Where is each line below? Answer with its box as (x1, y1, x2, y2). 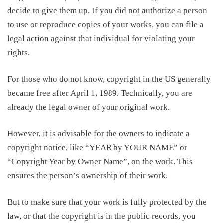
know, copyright (82, 74, 141, 84)
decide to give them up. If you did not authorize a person (7, 5, 207, 15)
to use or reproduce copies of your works (7, 19, 152, 29)
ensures (7, 170, 34, 180)
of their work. (120, 170, 168, 180)
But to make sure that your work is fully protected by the (7, 197, 207, 207)
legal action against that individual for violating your (7, 33, 195, 43)
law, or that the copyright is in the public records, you (7, 211, 196, 221)
